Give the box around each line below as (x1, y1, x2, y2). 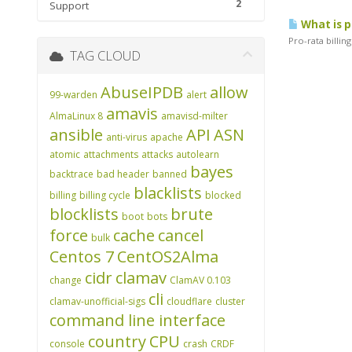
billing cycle (79, 189, 130, 202)
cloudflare (167, 295, 212, 308)
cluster (215, 295, 245, 308)
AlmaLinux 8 (49, 109, 103, 123)
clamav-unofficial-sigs (49, 295, 145, 308)
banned (152, 167, 187, 181)
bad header (97, 167, 149, 181)
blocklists (49, 203, 119, 225)
